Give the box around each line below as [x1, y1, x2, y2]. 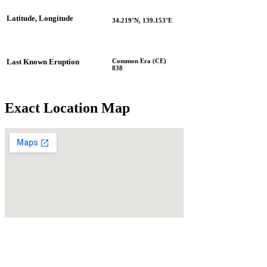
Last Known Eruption [7, 57, 79, 66]
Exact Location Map [5, 100, 130, 116]
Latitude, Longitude [7, 13, 73, 23]
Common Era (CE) [112, 57, 166, 64]
